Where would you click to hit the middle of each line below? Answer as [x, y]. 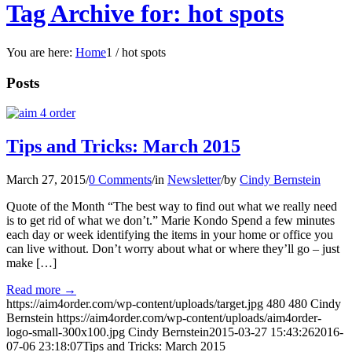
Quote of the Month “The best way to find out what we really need [172, 207]
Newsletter [194, 180]
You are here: [39, 52]
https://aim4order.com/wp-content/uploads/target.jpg [135, 304]
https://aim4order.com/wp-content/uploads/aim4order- [189, 318]
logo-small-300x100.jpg [66, 332]
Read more [33, 290]
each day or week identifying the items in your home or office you [170, 235]
